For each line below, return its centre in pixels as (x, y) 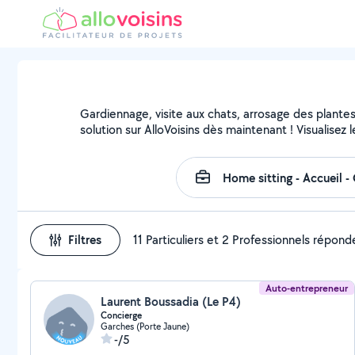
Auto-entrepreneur (307, 288)
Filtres (85, 240)
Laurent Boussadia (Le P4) (171, 302)
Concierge (121, 315)
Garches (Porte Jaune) (145, 326)
